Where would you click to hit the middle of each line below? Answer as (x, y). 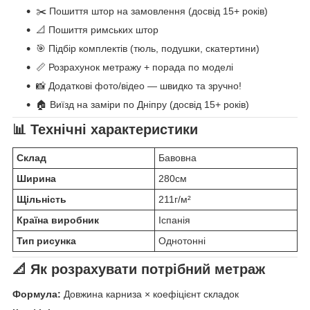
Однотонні (182, 241)
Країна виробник (58, 220)
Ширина (36, 179)
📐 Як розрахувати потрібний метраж (139, 270)
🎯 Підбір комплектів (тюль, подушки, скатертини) (148, 48)
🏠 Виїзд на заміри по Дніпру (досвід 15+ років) (143, 104)
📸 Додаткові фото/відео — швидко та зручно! (139, 85)
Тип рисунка (46, 241)
